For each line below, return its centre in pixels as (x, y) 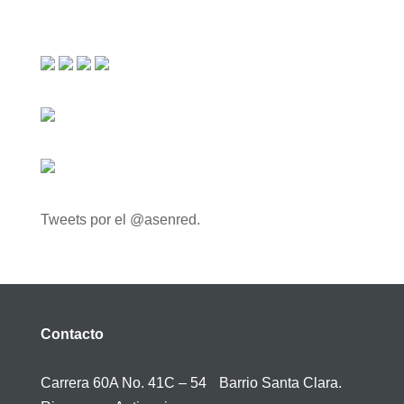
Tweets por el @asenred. (120, 220)
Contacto (72, 334)
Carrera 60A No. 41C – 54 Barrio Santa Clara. (195, 383)
